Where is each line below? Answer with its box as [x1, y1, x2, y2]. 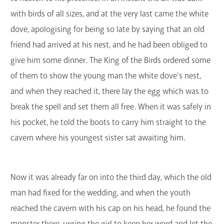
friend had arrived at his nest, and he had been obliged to [10, 39, 207, 50]
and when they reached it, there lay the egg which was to [10, 86, 208, 97]
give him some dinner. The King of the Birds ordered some [10, 55, 210, 66]
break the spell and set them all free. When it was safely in [10, 101, 211, 112]
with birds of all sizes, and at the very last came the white [10, 8, 208, 19]
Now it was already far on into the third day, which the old [10, 171, 211, 182]
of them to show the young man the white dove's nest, [10, 70, 201, 81]
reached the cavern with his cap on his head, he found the [10, 202, 210, 213]
